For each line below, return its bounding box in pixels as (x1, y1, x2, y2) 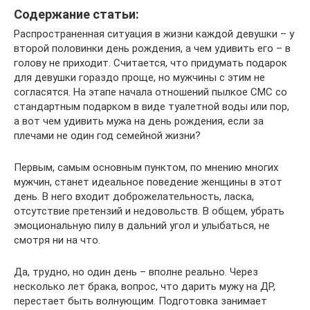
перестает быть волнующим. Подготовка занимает (14, 294, 267, 307)
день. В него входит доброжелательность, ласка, (14, 190, 254, 203)
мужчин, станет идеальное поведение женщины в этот (14, 175, 282, 188)
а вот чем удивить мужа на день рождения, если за (14, 114, 264, 127)
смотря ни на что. (14, 233, 100, 246)
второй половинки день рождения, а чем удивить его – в (14, 42, 291, 55)
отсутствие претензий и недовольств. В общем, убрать (14, 204, 284, 217)
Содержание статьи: (14, 6, 139, 21)
